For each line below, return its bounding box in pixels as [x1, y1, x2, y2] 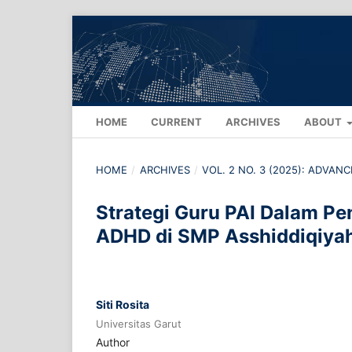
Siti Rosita [96, 298, 149, 312]
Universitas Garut [96, 317, 181, 331]
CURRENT [151, 115, 202, 129]
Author [96, 335, 130, 350]
